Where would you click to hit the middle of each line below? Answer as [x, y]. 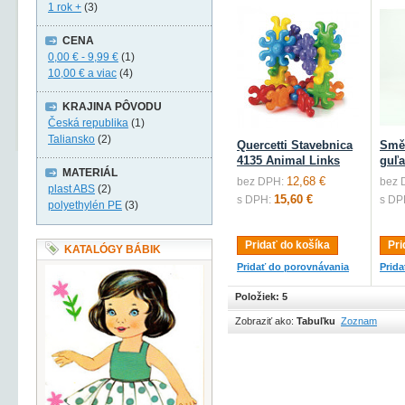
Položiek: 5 [261, 297]
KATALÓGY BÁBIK [113, 250]
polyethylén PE [85, 205]
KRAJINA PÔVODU [112, 107]
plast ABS [71, 189]
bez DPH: [260, 182]
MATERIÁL [90, 173]
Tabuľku [316, 321]
